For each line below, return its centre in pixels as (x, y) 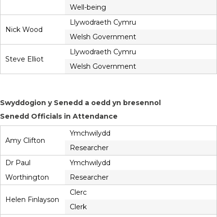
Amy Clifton (25, 141)
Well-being (88, 8)
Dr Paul (18, 163)
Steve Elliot (24, 59)
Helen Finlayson (32, 200)
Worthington (27, 178)
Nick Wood (24, 30)
